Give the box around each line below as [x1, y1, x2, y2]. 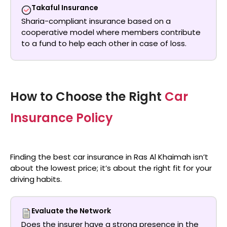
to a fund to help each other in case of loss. [21, 37, 186, 49]
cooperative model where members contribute [21, 26, 201, 37]
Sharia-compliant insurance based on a [21, 15, 171, 26]
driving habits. [10, 174, 62, 185]
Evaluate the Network [31, 205, 111, 216]
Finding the [10, 152, 53, 163]
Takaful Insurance [31, 2, 98, 13]
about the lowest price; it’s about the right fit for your [10, 163, 212, 174]
